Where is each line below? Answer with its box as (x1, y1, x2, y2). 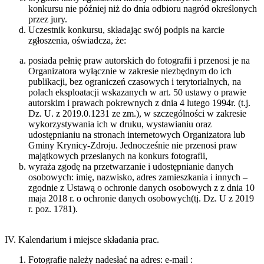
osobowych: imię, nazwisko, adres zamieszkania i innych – (28, 172, 247, 183)
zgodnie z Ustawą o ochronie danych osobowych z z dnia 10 (28, 183, 255, 193)
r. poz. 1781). (28, 204, 78, 214)
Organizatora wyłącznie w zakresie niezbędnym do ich (28, 66, 232, 77)
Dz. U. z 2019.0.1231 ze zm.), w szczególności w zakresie (28, 108, 246, 119)
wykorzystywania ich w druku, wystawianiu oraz (28, 119, 212, 130)
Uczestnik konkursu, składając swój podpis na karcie (28, 25, 225, 35)
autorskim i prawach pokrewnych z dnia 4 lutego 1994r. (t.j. (28, 98, 250, 108)
